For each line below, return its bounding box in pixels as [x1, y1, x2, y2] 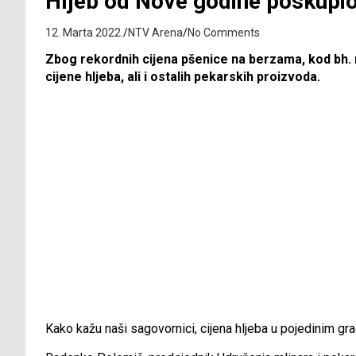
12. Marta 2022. [45, 26, 123, 40]
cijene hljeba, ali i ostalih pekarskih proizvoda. [45, 69, 320, 85]
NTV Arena [128, 26, 183, 40]
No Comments [188, 26, 260, 40]
